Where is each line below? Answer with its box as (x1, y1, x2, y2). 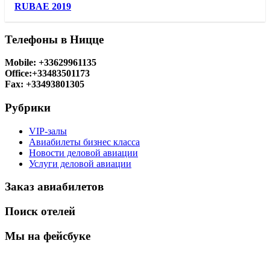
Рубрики (5, 101, 51, 114)
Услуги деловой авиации (29, 158, 131, 169)
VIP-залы (29, 125, 67, 136)
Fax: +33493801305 (5, 79, 84, 90)
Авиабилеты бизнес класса (29, 136, 140, 147)
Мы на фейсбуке (5, 229, 90, 242)
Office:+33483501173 (5, 68, 90, 79)
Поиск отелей (5, 205, 75, 218)
